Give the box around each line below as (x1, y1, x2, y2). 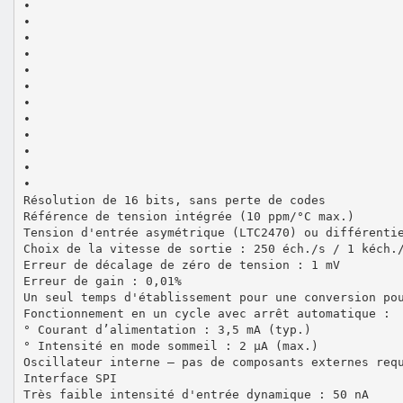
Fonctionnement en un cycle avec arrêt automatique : (22, 306, 390, 320)
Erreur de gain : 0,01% (22, 273, 182, 288)
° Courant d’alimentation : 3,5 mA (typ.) (22, 322, 311, 336)
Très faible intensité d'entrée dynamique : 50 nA (22, 387, 369, 401)
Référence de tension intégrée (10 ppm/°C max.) (22, 209, 354, 223)
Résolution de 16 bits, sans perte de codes (22, 193, 326, 207)
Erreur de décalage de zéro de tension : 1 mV (22, 257, 340, 272)
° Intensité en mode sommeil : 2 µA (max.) (22, 338, 318, 353)
